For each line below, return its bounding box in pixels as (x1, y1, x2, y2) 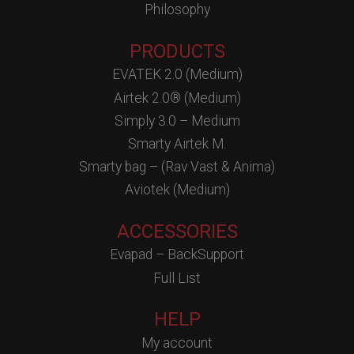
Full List (153, 269, 201, 286)
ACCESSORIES (116, 220, 238, 243)
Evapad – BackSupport (110, 247, 244, 263)
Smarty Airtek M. (128, 135, 226, 152)
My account (141, 334, 213, 351)
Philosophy (144, 2, 210, 18)
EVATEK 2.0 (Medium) (111, 66, 243, 83)
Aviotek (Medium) (124, 182, 230, 198)
